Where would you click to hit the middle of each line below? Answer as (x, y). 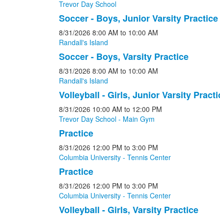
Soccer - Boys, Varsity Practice (124, 56)
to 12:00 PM (143, 109)
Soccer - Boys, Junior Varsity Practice (138, 18)
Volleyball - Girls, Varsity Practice (128, 210)
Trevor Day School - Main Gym (107, 119)
